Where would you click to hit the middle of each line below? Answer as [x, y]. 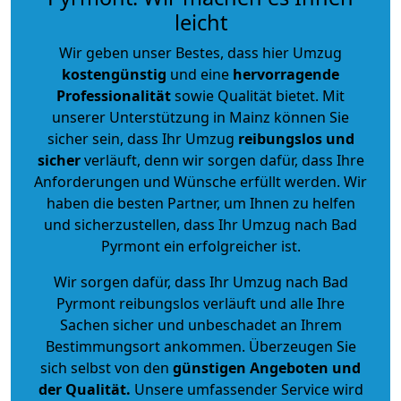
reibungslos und [296, 138]
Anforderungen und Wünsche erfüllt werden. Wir [200, 181]
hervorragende [286, 74]
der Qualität [82, 389]
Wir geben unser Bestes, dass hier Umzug [200, 52]
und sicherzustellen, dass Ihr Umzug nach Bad [200, 224]
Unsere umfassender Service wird [247, 389]
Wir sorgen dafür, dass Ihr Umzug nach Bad [200, 282]
